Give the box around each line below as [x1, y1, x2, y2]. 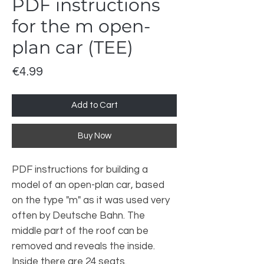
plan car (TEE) [12, 37, 133, 58]
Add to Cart [71, 101, 118, 110]
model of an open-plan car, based [12, 180, 164, 190]
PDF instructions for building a [12, 164, 148, 175]
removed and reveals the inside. [12, 241, 155, 252]
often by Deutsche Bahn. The [12, 210, 145, 221]
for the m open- [12, 15, 150, 37]
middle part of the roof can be [12, 226, 148, 236]
